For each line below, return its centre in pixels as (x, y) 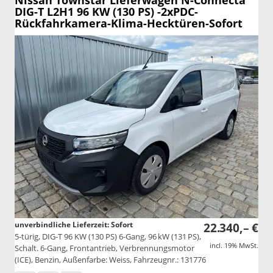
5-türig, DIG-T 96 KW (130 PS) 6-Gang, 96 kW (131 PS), (108, 237)
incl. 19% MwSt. (234, 246)
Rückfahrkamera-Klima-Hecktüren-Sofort (129, 23)
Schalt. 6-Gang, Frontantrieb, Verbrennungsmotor (105, 248)
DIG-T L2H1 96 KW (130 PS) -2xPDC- (106, 12)
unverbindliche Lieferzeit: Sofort (74, 225)
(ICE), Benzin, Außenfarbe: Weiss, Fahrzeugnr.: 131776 (110, 260)
